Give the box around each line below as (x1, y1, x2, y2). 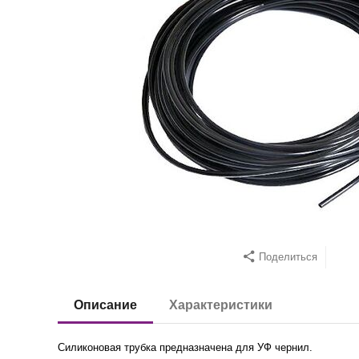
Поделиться (258, 251, 318, 263)
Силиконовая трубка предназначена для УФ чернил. (58, 341, 313, 353)
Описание (74, 298, 138, 312)
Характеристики (169, 298, 273, 312)
